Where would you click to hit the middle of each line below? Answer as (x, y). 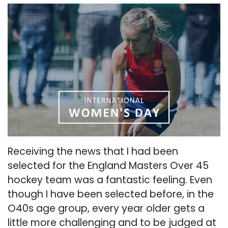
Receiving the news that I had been (93, 151)
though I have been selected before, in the (111, 194)
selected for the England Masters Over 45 (108, 165)
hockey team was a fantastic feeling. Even (110, 180)
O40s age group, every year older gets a (106, 208)
